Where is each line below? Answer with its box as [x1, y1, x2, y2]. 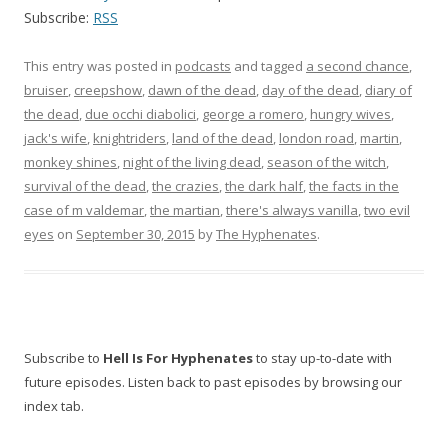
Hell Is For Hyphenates [103, 349, 253, 367]
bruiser [24, 81, 68, 99]
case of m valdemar [24, 201, 144, 219]
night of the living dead [123, 153, 261, 171]
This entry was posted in [24, 57, 175, 75]
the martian [150, 201, 220, 219]
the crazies [152, 177, 219, 195]
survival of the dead [24, 177, 146, 195]
